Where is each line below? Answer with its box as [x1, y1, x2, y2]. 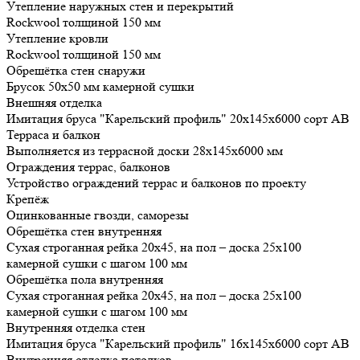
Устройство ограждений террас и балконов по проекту [6, 175, 306, 191]
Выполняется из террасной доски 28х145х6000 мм [6, 143, 283, 159]
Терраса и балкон [6, 127, 100, 143]
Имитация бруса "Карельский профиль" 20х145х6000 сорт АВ [6, 111, 350, 127]
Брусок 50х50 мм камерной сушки [6, 79, 194, 95]
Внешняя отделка [6, 95, 102, 111]
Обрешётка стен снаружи [6, 63, 145, 79]
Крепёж [6, 191, 49, 207]
